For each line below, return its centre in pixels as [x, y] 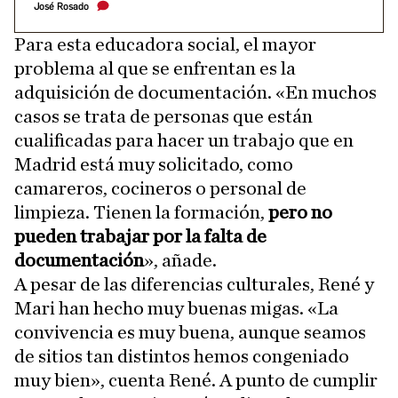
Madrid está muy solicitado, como [154, 164]
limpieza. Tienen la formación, [141, 212]
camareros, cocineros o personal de [160, 188]
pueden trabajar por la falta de [140, 236]
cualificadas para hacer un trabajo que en [184, 140]
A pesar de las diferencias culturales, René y [194, 284]
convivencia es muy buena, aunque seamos [190, 332]
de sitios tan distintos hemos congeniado [182, 356]
